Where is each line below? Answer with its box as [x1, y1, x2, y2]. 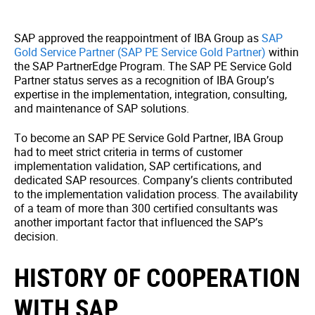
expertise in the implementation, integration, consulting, [14, 86, 287, 102]
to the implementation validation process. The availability [14, 186, 298, 202]
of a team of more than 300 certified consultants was [14, 200, 278, 216]
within [266, 44, 299, 60]
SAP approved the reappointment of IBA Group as [14, 30, 262, 46]
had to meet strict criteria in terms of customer [14, 144, 243, 160]
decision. [14, 229, 58, 244]
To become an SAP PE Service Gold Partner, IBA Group [14, 130, 283, 146]
